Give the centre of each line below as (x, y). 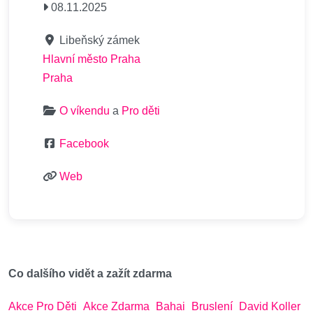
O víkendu (85, 111)
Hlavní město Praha (92, 59)
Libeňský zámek (100, 40)
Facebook (84, 144)
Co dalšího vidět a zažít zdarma (90, 274)
